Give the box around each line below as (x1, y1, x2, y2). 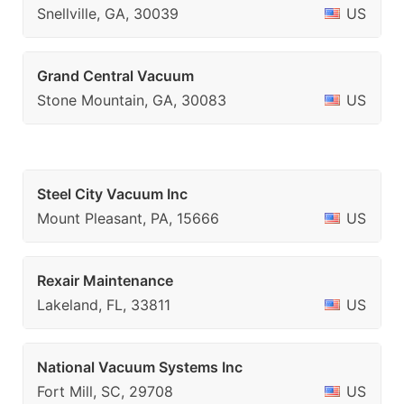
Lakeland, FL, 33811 (37, 296, 170, 314)
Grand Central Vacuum (37, 67, 194, 85)
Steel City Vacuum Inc (37, 185, 188, 203)
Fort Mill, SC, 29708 (37, 382, 173, 400)
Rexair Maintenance (37, 271, 173, 289)
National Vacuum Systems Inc (37, 358, 243, 376)
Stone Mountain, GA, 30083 (37, 91, 226, 109)
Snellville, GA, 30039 (37, 5, 179, 23)
